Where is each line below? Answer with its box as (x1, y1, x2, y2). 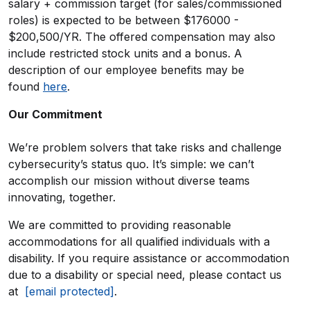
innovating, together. (8, 190, 116, 204)
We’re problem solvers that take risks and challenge (8, 140, 282, 154)
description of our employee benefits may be (8, 63, 244, 77)
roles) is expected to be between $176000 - (8, 13, 239, 27)
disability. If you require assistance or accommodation (8, 251, 289, 265)
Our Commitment (8, 107, 102, 121)
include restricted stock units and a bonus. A (8, 46, 242, 60)
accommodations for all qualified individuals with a (8, 235, 270, 248)
